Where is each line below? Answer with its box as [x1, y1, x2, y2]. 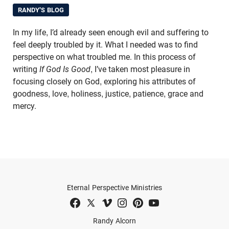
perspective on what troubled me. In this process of [13, 52, 196, 62]
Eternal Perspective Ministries [67, 184, 162, 192]
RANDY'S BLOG [17, 6, 64, 14]
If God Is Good [39, 64, 90, 75]
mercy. [13, 101, 38, 111]
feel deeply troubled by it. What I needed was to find [13, 40, 198, 50]
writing [13, 64, 39, 75]
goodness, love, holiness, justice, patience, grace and [13, 89, 203, 99]
